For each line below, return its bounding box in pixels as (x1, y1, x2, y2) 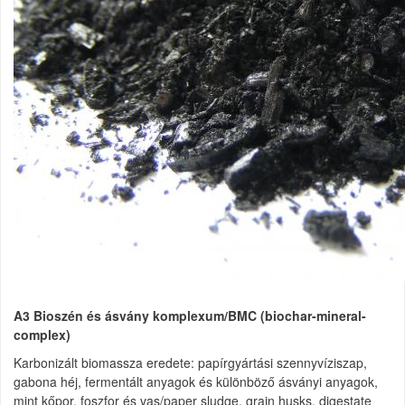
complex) (14, 325, 71, 344)
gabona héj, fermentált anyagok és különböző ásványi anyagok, (14, 372, 378, 391)
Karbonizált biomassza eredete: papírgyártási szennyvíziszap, (14, 353, 367, 372)
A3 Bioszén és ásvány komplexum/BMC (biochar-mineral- (14, 306, 366, 325)
